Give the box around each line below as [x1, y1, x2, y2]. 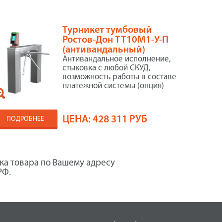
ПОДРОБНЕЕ [6, 115, 44, 123]
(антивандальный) [62, 45, 145, 55]
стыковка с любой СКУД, [62, 64, 151, 72]
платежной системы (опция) [62, 82, 164, 90]
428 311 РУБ [92, 114, 147, 125]
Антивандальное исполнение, [62, 55, 171, 63]
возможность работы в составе [62, 73, 176, 81]
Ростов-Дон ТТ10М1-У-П [62, 35, 168, 45]
